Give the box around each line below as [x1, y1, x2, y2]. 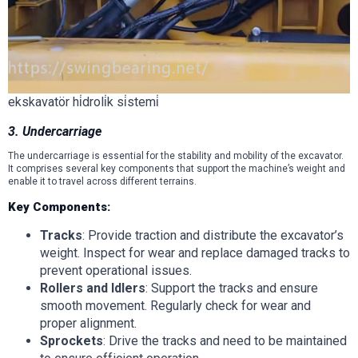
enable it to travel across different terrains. [8, 176, 197, 188]
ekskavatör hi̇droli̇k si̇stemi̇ [8, 94, 159, 110]
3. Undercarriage [8, 124, 101, 140]
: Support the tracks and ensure [145, 280, 318, 296]
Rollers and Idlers [40, 280, 145, 296]
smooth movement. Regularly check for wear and [40, 298, 311, 314]
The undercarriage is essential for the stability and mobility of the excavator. [8, 150, 344, 162]
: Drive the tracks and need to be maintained [103, 333, 347, 349]
